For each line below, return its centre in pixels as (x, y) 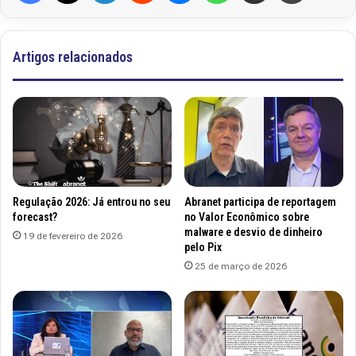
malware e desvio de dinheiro (253, 232)
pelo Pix (203, 247)
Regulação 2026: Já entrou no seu (91, 201)
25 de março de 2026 (241, 266)
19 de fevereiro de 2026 (73, 236)
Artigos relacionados (73, 56)
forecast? (35, 217)
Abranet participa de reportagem (260, 201)
